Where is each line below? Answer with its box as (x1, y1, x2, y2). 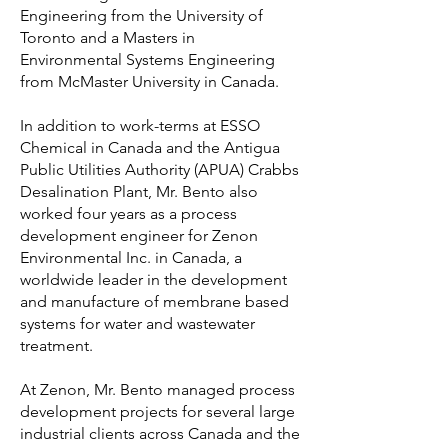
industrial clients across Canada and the (20, 424, 300, 443)
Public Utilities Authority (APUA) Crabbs (20, 160, 299, 179)
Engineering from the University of (20, 6, 263, 25)
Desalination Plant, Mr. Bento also (20, 182, 258, 201)
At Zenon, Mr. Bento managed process (20, 380, 295, 399)
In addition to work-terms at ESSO (20, 116, 260, 135)
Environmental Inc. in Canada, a (20, 248, 242, 267)
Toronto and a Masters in (20, 28, 195, 47)
